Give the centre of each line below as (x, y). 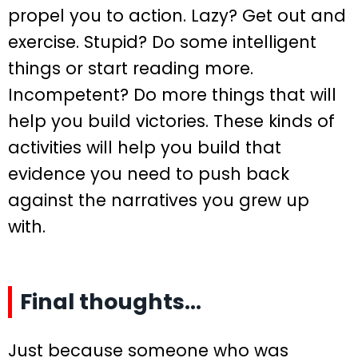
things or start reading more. (131, 69)
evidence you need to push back (149, 174)
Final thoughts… (111, 301)
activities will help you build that (145, 148)
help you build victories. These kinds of (171, 121)
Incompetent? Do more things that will (172, 95)
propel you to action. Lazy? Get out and (177, 16)
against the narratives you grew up (159, 201)
